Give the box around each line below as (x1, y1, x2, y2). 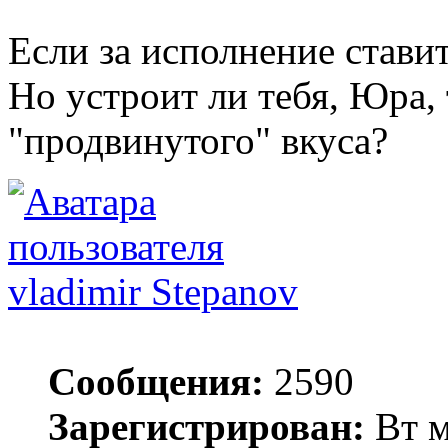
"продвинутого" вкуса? (8, 118, 388, 162)
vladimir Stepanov (8, 269, 298, 313)
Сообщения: (48, 359, 264, 403)
